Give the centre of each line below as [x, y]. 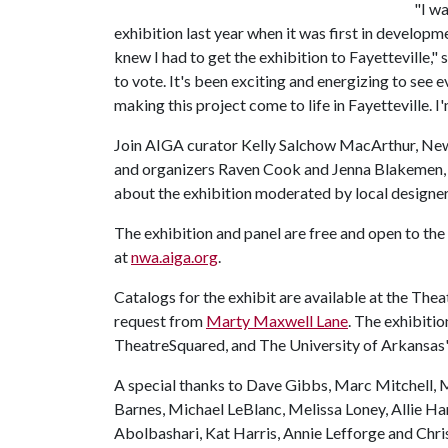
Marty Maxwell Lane [277, 320]
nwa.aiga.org [174, 256]
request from [160, 320]
